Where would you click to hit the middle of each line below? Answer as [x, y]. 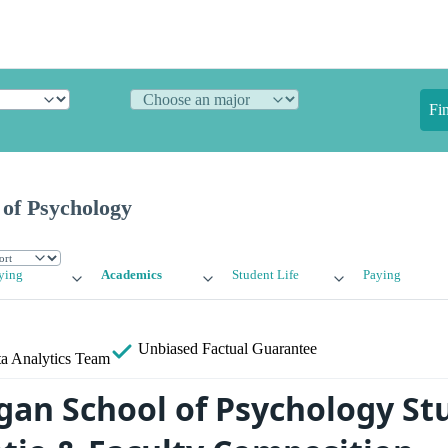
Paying [381, 275]
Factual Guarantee [259, 349]
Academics [132, 275]
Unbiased [168, 349]
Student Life [265, 275]
